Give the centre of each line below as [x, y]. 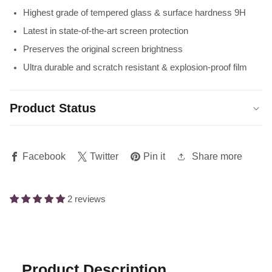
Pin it [154, 157]
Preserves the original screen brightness [103, 49]
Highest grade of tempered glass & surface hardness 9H [134, 12]
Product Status [53, 108]
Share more [217, 157]
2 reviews [86, 199]
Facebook [44, 157]
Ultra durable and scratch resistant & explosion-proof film [135, 67]
